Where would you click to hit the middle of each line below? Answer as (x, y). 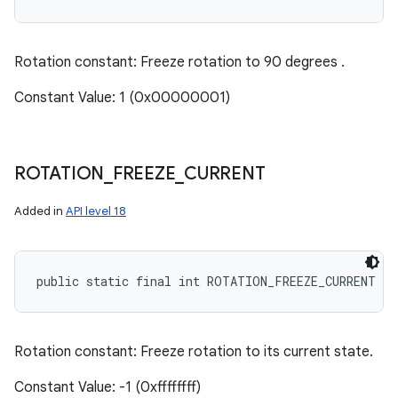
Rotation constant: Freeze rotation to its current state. (194, 352)
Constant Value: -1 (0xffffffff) (107, 387)
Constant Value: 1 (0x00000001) (122, 98)
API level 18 (96, 211)
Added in (40, 211)
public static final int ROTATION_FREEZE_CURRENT (206, 281)
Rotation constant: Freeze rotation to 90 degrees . (179, 62)
